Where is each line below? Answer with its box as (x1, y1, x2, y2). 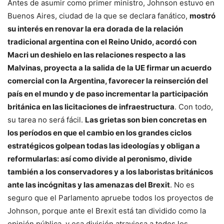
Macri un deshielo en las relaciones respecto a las (7, 49, 185, 59)
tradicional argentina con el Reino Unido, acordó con (7, 36, 196, 46)
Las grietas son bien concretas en (85, 114, 206, 124)
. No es (170, 179, 194, 189)
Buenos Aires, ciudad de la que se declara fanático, (7, 10, 189, 20)
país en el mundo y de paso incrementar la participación (7, 88, 208, 98)
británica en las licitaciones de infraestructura (7, 101, 174, 111)
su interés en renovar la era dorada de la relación (7, 23, 183, 33)
